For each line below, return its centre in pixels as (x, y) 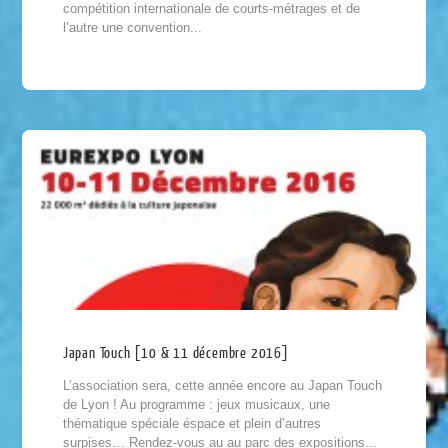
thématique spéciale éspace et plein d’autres (191, 423)
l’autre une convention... (132, 28)
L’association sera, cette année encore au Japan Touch (222, 385)
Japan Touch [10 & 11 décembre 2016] (175, 353)
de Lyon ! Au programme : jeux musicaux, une (196, 404)
